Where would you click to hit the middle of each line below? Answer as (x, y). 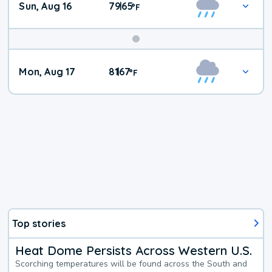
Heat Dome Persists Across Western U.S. (134, 250)
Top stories (39, 223)
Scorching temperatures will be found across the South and (131, 263)
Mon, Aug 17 (47, 72)
